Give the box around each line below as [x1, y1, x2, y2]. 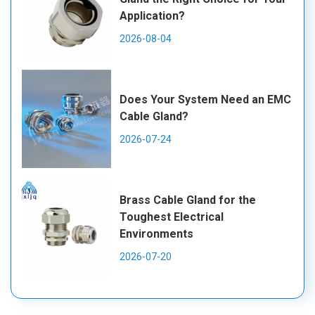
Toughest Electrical [120, 210, 224, 224]
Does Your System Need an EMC [120, 92, 292, 106]
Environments [120, 226, 194, 240]
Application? [120, 8, 186, 22]
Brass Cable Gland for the [120, 193, 257, 207]
